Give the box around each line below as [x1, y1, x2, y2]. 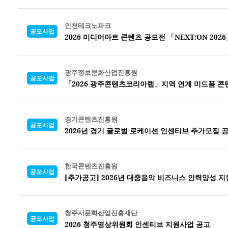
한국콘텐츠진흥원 [65, 161, 118, 170]
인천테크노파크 [65, 20, 111, 30]
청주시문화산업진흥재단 [65, 208, 137, 217]
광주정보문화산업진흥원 [65, 67, 137, 77]
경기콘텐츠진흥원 [65, 114, 118, 124]
